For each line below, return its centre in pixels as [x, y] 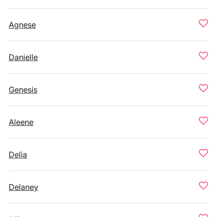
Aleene [21, 122]
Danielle [23, 57]
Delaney [23, 187]
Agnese [22, 25]
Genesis [23, 90]
